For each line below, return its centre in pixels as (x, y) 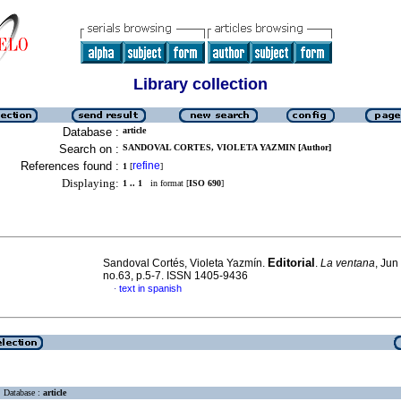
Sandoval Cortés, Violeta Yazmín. (185, 263)
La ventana (348, 263)
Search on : (89, 149)
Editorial (291, 263)
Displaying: (90, 183)
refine (146, 166)
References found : (70, 166)
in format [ (166, 183)
